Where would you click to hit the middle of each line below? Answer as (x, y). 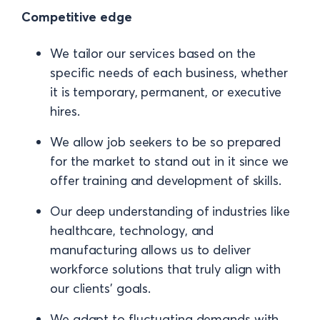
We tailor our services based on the (153, 53)
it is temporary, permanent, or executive (166, 92)
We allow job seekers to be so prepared (166, 142)
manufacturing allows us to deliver (150, 250)
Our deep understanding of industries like (170, 211)
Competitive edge (77, 17)
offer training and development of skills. (166, 180)
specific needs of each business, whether (169, 72)
